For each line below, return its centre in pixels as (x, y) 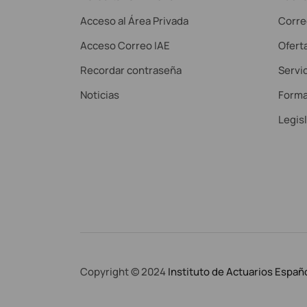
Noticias (100, 95)
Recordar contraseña (131, 70)
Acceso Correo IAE (125, 45)
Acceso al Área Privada (134, 21)
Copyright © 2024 (124, 271)
